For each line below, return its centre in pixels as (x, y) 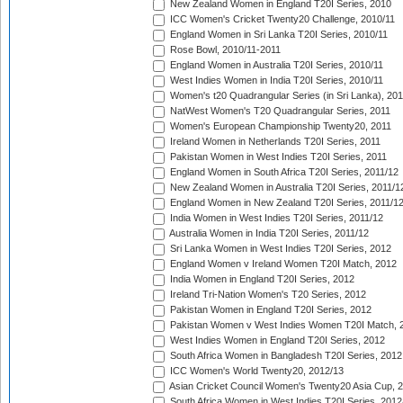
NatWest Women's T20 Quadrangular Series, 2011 (279, 111)
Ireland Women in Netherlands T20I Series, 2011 (274, 142)
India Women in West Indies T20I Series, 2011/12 (275, 218)
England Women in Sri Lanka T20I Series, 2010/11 (278, 35)
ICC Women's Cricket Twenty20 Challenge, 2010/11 (281, 19)
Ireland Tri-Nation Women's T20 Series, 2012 (267, 295)
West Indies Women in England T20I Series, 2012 (276, 340)
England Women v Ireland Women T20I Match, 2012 (282, 264)
